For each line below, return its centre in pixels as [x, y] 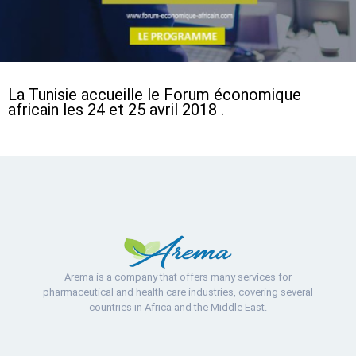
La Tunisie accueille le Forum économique [155, 95]
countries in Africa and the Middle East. [178, 307]
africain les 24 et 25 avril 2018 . [116, 110]
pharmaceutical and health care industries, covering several [178, 292]
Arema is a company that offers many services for [178, 277]
